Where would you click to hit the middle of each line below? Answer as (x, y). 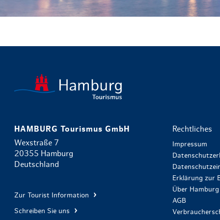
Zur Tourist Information (52, 196)
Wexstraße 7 (36, 143)
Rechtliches (192, 129)
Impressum (190, 145)
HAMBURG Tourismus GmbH (72, 129)
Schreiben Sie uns (43, 211)
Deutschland (36, 165)
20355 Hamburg (43, 154)
